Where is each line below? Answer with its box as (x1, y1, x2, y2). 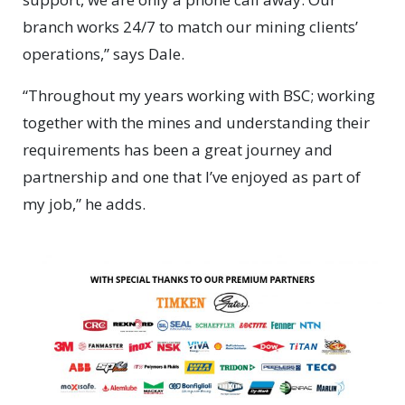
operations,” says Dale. (23, 43, 184, 65)
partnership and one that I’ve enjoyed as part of (23, 166, 361, 188)
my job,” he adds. (23, 193, 146, 215)
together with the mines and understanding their (23, 112, 370, 134)
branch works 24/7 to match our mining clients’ (23, 16, 358, 38)
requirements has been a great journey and (23, 139, 333, 161)
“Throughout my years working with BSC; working (23, 85, 375, 107)
